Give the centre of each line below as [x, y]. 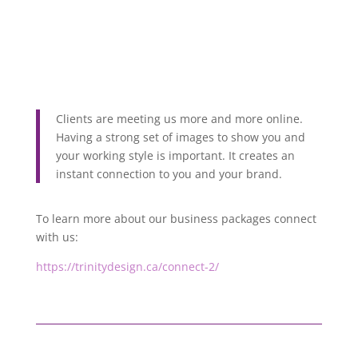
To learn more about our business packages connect [176, 219]
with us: [57, 237]
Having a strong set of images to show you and [180, 137]
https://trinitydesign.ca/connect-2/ [127, 267]
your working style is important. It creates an [175, 155]
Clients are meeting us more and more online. [179, 119]
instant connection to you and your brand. [169, 174]
